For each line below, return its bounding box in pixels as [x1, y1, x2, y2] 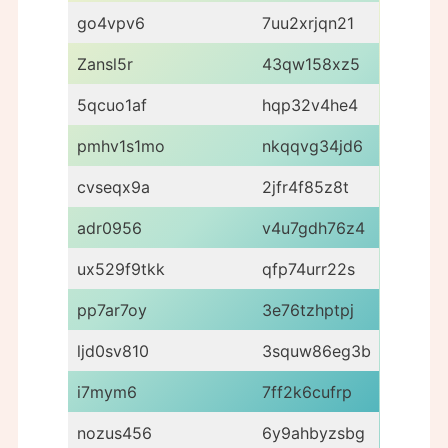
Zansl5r [77, 53, 133, 74]
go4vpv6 [77, 12, 145, 33]
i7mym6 [77, 381, 137, 402]
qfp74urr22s [262, 258, 355, 279]
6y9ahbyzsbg [262, 422, 365, 443]
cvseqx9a [77, 176, 150, 197]
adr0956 [77, 217, 142, 238]
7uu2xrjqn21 [262, 12, 354, 33]
